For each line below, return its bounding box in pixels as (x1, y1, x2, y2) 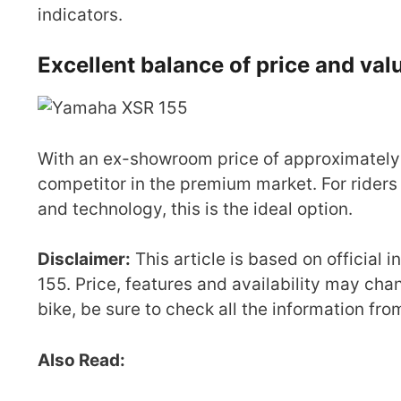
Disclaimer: (38, 249, 131, 269)
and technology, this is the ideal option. (38, 198, 353, 219)
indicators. (38, 4, 123, 25)
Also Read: (38, 349, 129, 371)
